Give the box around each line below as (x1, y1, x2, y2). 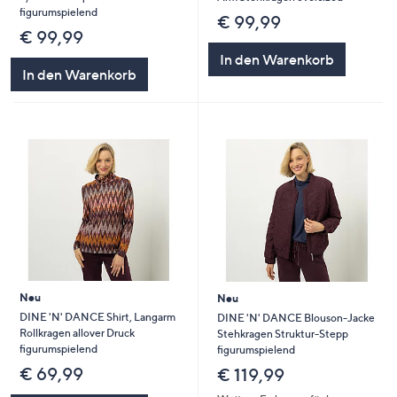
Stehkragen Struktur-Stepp (216, 326, 348, 340)
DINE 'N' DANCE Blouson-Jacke (216, 310, 375, 324)
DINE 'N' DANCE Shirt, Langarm (19, 309, 175, 323)
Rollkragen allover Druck (19, 325, 135, 339)
